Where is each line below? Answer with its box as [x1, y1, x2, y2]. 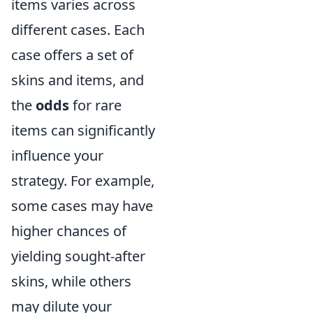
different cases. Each [11, 20, 145, 39]
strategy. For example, [11, 171, 154, 190]
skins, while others [11, 272, 131, 291]
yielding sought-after [11, 247, 145, 265]
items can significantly [11, 121, 155, 140]
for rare [69, 96, 122, 115]
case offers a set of [11, 45, 133, 64]
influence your [11, 146, 103, 165]
